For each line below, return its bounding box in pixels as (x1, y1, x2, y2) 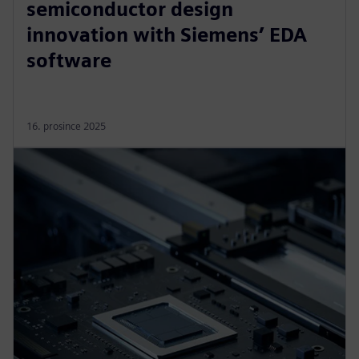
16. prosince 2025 (26, 119, 106, 132)
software (26, 48, 111, 72)
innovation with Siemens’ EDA (26, 22, 307, 46)
